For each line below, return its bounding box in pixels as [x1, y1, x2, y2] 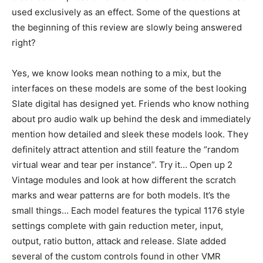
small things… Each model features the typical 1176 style [12, 204, 245, 216]
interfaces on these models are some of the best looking [12, 82, 247, 94]
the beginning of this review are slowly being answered [12, 21, 242, 33]
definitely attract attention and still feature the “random [12, 143, 239, 155]
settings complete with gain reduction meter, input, [12, 220, 223, 231]
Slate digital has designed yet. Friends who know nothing [12, 97, 249, 109]
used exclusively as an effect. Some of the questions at [12, 6, 240, 18]
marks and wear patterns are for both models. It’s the [12, 189, 230, 201]
